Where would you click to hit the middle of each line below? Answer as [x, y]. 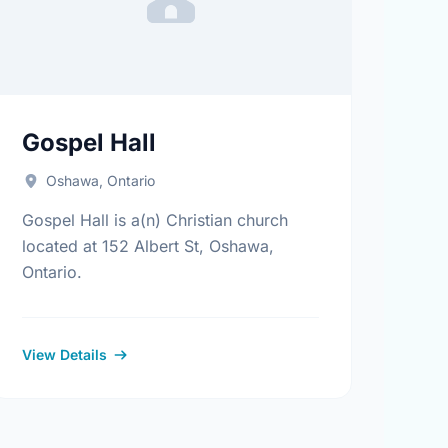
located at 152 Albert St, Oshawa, [148, 246]
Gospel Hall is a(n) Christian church [155, 220]
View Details [65, 354]
